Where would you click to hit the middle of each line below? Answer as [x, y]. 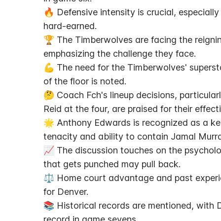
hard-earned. [70, 26]
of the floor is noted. [85, 81]
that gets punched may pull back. [112, 164]
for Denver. [66, 192]
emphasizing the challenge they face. [120, 54]
